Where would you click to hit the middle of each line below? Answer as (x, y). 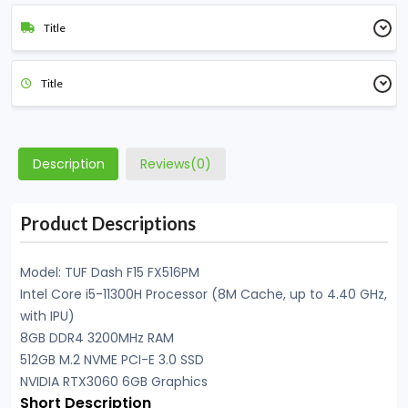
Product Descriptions (108, 223)
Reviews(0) (176, 164)
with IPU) (47, 316)
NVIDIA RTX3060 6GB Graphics (114, 382)
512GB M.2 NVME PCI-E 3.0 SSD (112, 360)
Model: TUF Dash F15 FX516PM (110, 272)
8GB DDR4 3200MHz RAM (97, 338)
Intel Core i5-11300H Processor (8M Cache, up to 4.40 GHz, (204, 294)
